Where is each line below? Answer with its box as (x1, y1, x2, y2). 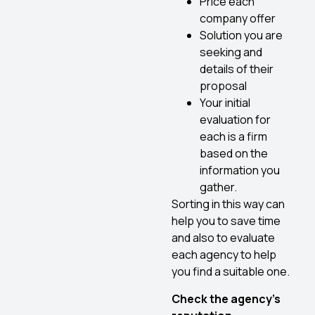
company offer (200, 11, 276, 27)
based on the (200, 146, 268, 162)
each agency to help (172, 247, 276, 263)
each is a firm (200, 129, 267, 145)
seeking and (200, 44, 262, 60)
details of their (200, 61, 274, 77)
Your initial (200, 95, 250, 111)
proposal (200, 78, 247, 94)
